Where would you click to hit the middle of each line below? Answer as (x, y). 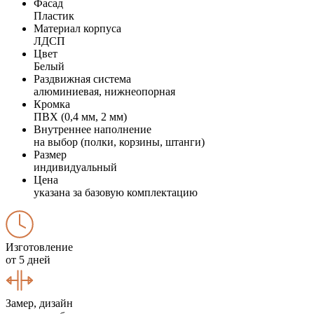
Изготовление (39, 247)
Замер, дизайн (39, 303)
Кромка (52, 104)
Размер (50, 154)
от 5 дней (28, 259)
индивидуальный (75, 167)
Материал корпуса (77, 28)
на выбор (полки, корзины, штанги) (119, 142)
